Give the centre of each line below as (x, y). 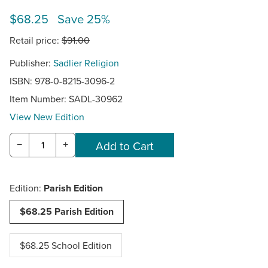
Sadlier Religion (86, 63)
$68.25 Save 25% (60, 19)
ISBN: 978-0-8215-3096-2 (62, 80)
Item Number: (39, 98)
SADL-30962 (96, 98)
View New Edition (47, 116)
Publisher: (31, 63)
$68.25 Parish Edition (67, 212)
